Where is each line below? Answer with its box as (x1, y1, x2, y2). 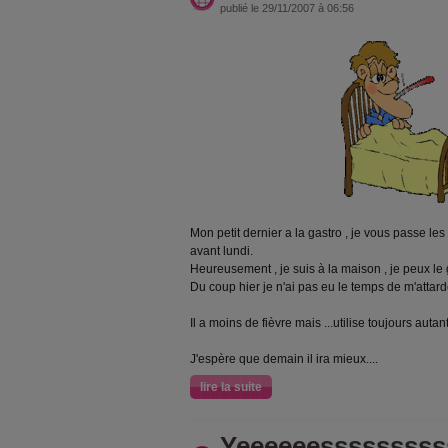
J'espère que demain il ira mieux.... (190, 352, 378, 366)
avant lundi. (190, 244, 253, 258)
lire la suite (200, 380, 262, 394)
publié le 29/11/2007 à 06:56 (220, 2, 354, 14)
